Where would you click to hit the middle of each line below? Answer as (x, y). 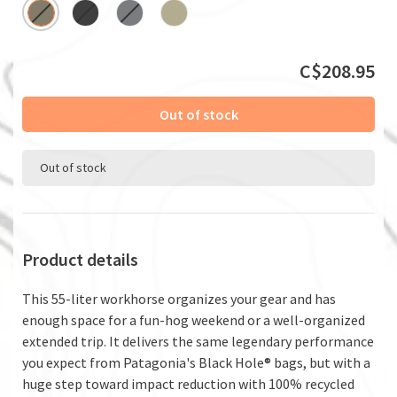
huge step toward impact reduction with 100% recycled (188, 383)
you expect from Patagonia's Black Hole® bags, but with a (196, 362)
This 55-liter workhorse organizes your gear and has (179, 298)
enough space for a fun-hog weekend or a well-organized (194, 319)
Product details (80, 259)
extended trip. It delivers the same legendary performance (198, 341)
